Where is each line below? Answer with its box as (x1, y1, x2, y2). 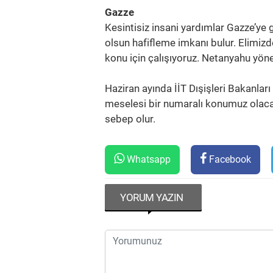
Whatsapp (124, 154, 171, 165)
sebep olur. (105, 113, 155, 125)
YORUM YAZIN (120, 191, 183, 204)
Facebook (207, 154, 251, 165)
